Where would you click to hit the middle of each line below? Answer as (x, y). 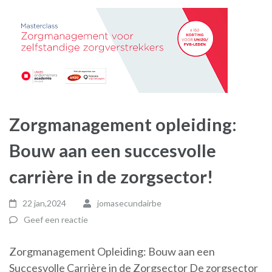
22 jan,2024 (45, 203)
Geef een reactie (56, 219)
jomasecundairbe (129, 203)
